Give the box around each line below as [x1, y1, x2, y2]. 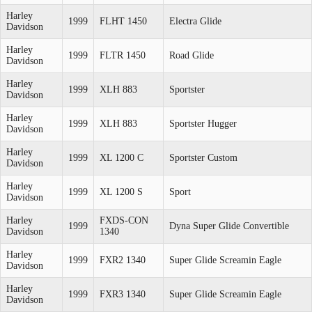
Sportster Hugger [169, 118, 237, 129]
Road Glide [169, 49, 214, 61]
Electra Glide [169, 15, 221, 26]
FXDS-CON [100, 214, 148, 226]
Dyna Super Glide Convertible [169, 220, 289, 231]
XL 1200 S [100, 186, 143, 197]
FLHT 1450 [100, 15, 147, 26]
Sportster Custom [169, 152, 237, 163]
